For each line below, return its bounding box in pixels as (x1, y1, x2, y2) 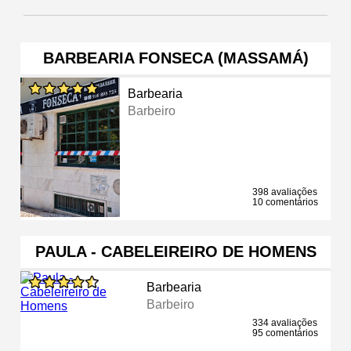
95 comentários (252, 327, 318, 338)
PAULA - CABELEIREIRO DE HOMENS (34, 242, 317, 260)
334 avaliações (252, 317, 317, 328)
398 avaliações (252, 186, 317, 197)
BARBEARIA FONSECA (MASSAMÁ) (42, 49, 309, 67)
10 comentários (252, 196, 318, 208)
